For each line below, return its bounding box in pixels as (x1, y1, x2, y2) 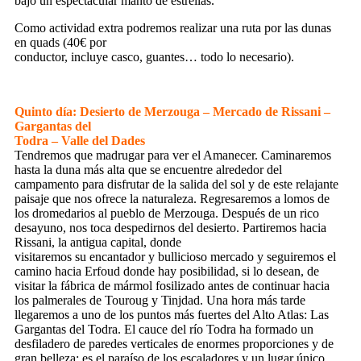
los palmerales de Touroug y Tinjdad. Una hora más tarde (15, 293, 305, 307)
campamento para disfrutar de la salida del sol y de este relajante (15, 176, 338, 191)
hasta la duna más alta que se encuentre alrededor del (15, 162, 282, 176)
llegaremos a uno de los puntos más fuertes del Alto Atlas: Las (15, 307, 329, 322)
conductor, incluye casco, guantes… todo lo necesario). (15, 49, 294, 64)
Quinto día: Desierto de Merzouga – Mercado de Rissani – (15, 104, 330, 118)
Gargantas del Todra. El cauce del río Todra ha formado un (15, 322, 313, 336)
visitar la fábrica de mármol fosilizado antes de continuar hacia (15, 278, 330, 293)
